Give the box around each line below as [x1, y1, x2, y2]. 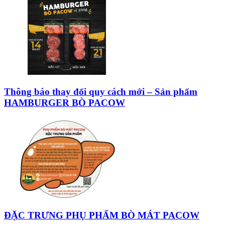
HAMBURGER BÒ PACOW [4, 97, 125, 108]
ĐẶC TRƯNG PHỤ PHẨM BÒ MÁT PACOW [4, 209, 199, 220]
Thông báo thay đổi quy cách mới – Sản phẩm [4, 86, 197, 97]
